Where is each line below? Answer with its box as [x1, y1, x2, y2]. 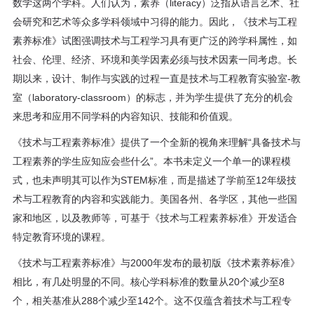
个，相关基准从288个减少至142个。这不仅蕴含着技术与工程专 [13, 295, 292, 307]
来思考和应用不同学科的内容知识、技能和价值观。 [13, 111, 239, 123]
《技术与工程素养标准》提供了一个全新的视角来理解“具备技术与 [13, 137, 301, 149]
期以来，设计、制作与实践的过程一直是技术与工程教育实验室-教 [13, 73, 301, 85]
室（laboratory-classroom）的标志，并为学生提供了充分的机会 [13, 92, 294, 104]
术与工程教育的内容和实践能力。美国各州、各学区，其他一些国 [13, 193, 298, 205]
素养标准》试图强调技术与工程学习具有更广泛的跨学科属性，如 [13, 35, 298, 47]
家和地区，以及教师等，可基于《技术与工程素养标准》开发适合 [13, 212, 298, 224]
